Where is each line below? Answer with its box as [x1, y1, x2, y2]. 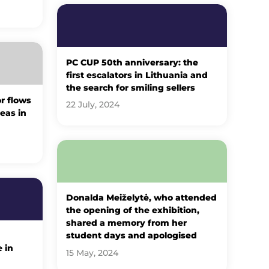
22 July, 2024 [66, 100, 120, 110]
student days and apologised [66, 231, 198, 241]
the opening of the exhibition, [66, 205, 200, 216]
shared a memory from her [66, 218, 187, 228]
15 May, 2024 [66, 248, 119, 258]
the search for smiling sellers [66, 82, 196, 92]
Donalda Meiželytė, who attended [66, 193, 217, 203]
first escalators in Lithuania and [66, 70, 208, 80]
